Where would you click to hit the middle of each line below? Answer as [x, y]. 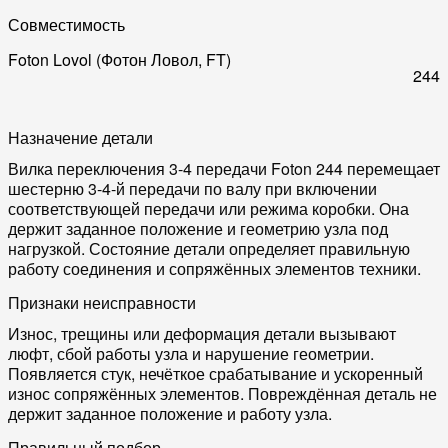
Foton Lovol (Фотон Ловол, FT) [119, 59]
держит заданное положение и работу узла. [170, 414]
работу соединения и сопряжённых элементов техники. [214, 269]
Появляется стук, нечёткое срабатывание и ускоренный [215, 374]
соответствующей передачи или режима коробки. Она [208, 209]
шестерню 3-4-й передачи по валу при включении [192, 189]
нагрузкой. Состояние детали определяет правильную [209, 249]
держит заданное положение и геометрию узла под [198, 229]
